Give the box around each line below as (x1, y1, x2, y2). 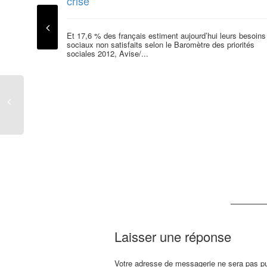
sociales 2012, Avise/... (67, 48, 148, 60)
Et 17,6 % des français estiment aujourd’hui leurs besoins (67, 30, 266, 42)
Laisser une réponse (114, 227, 231, 246)
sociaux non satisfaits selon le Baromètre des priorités (67, 39, 254, 51)
